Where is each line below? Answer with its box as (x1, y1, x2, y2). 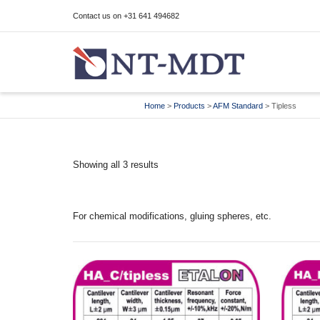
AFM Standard (213, 101, 263, 110)
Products (174, 101, 205, 110)
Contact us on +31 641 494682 (73, 11, 179, 20)
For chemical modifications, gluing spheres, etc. (73, 211, 271, 221)
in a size (227, 26, 284, 44)
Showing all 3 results (73, 159, 159, 170)
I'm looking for (73, 26, 169, 44)
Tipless (271, 101, 296, 110)
